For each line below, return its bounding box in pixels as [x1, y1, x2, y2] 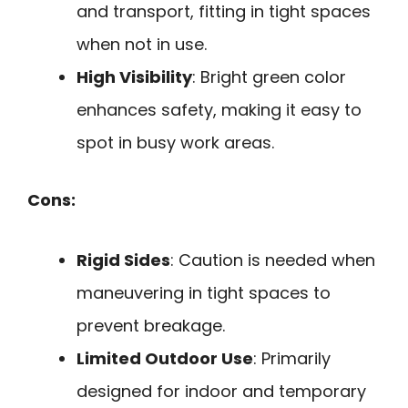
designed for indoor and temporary [76, 380, 366, 403]
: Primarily [253, 347, 331, 371]
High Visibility [76, 65, 192, 88]
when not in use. [76, 32, 207, 56]
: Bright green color [192, 65, 346, 88]
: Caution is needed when [170, 249, 375, 272]
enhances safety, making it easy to [76, 97, 362, 121]
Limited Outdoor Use [76, 347, 253, 371]
